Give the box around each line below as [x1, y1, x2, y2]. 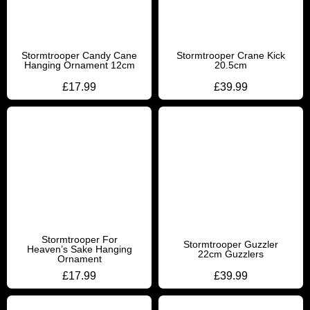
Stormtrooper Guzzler [183, 239, 278, 250]
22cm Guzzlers [198, 248, 264, 259]
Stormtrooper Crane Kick [176, 50, 285, 61]
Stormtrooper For [41, 234, 118, 245]
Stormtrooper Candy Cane [21, 50, 137, 61]
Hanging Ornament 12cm [24, 60, 135, 71]
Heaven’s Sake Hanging [26, 244, 132, 255]
